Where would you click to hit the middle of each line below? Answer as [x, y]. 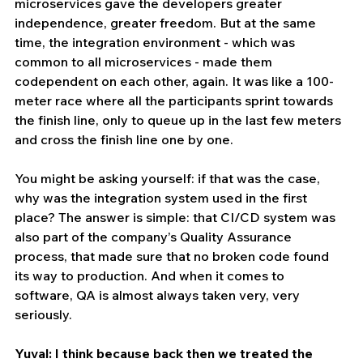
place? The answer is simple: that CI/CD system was [177, 218]
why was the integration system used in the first [162, 198]
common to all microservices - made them [145, 62]
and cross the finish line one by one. [126, 140]
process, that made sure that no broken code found [173, 256]
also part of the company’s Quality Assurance [155, 237]
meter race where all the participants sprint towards [175, 101]
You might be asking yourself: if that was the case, [169, 179]
